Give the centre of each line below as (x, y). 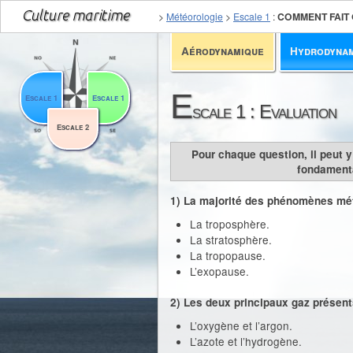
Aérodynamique (223, 51)
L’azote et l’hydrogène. (246, 341)
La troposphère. (230, 224)
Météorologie (195, 16)
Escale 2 (73, 127)
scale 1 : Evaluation (264, 111)
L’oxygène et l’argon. (241, 325)
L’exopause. (219, 271)
